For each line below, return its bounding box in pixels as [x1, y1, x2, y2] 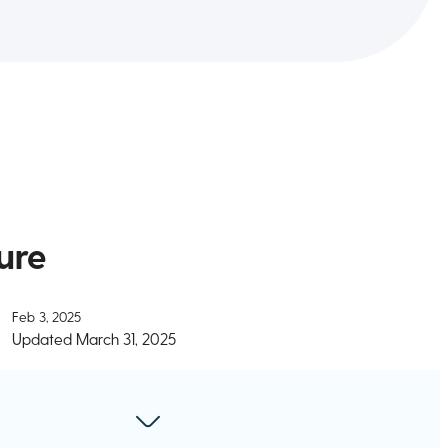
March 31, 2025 [76, 329, 176, 348]
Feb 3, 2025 [12, 308, 81, 325]
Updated [12, 329, 76, 348]
